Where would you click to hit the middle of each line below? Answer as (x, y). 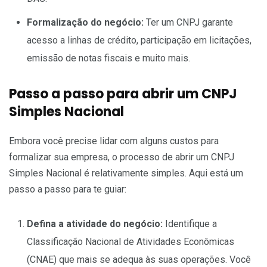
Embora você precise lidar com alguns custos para (114, 141)
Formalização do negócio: (85, 23)
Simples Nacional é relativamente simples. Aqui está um (126, 173)
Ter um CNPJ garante (188, 23)
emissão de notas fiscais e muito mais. (108, 58)
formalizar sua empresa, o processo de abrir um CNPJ (122, 157)
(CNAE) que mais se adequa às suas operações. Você (139, 260)
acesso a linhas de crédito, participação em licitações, (139, 41)
